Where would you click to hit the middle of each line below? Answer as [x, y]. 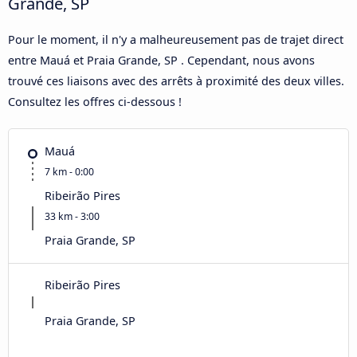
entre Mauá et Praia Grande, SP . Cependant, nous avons [161, 60]
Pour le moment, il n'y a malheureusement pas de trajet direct [176, 39]
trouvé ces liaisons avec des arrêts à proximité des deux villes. [176, 80]
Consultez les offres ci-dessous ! [95, 101]
